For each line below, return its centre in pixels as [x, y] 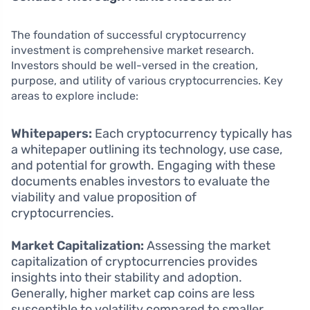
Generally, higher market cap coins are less [133, 293]
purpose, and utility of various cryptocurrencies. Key [147, 80]
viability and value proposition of [104, 197]
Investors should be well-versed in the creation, [135, 65]
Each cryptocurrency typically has [192, 133]
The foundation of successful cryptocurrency [129, 35]
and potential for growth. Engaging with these [143, 165]
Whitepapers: [52, 133]
